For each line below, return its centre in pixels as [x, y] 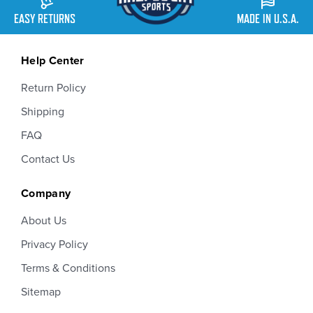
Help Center [53, 61]
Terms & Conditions [68, 269]
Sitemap [41, 292]
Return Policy [53, 88]
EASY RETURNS [45, 19]
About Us [44, 221]
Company [46, 194]
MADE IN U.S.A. [268, 19]
